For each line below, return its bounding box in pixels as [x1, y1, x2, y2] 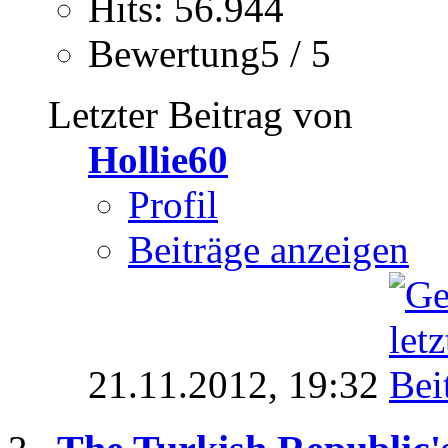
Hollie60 [88, 138, 228, 182]
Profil [128, 183, 218, 227]
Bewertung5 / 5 [88, 32, 331, 76]
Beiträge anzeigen [128, 228, 409, 272]
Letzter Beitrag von [48, 93, 353, 137]
